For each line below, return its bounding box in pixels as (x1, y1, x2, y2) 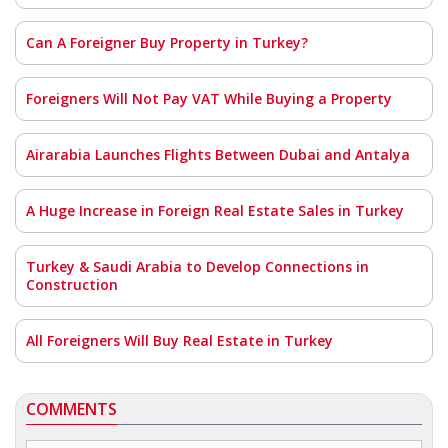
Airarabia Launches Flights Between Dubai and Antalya (26, 145, 410, 165)
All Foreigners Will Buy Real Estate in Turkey (26, 331, 333, 351)
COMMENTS (26, 398, 117, 421)
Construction (26, 275, 118, 295)
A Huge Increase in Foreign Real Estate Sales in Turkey (26, 201, 404, 221)
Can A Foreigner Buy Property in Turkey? (26, 33, 308, 53)
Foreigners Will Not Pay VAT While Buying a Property (26, 89, 392, 109)
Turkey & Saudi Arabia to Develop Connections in (26, 257, 369, 277)
